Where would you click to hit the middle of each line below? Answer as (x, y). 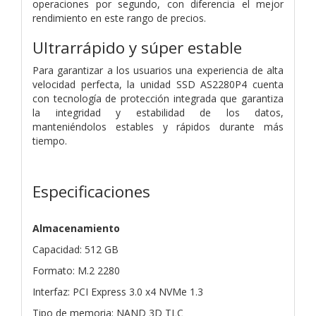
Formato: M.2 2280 (76, 270)
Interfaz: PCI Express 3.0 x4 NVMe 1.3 (118, 291)
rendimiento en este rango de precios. (119, 18)
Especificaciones (91, 191)
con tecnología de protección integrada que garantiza (158, 98)
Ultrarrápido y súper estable (137, 47)
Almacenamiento (76, 228)
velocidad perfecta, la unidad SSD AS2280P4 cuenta (158, 84)
